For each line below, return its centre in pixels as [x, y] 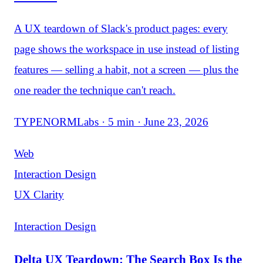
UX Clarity [39, 194]
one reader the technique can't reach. [95, 90]
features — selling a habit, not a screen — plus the [126, 69]
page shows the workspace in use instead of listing [127, 49]
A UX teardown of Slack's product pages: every [121, 28]
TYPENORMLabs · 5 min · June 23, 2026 [111, 122]
